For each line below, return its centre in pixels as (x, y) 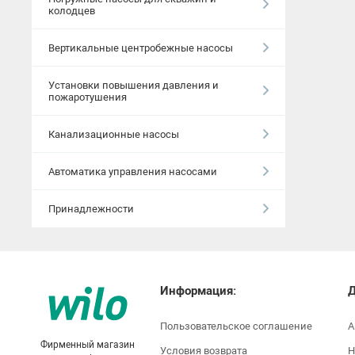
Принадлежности (91, 208)
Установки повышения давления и (134, 85)
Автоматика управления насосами (133, 171)
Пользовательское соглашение (236, 326)
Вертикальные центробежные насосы (141, 48)
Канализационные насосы (114, 134)
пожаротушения (88, 97)
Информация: (198, 291)
